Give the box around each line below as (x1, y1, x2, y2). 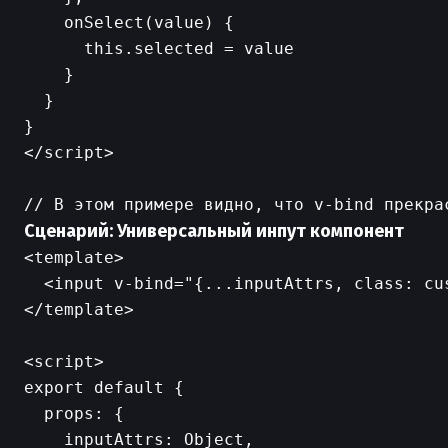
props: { (24, 404, 124, 423)
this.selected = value (24, 39, 294, 58)
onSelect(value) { (24, 13, 234, 32)
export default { (24, 378, 184, 397)
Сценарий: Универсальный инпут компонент (24, 220, 404, 242)
